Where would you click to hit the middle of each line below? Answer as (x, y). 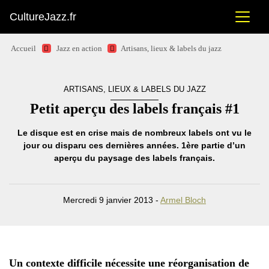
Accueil (24, 49)
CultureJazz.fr (43, 17)
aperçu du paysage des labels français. (134, 158)
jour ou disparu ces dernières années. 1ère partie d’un (134, 145)
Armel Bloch (183, 200)
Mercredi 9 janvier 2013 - (112, 200)
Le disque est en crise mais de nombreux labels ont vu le (134, 133)
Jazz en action (79, 49)
